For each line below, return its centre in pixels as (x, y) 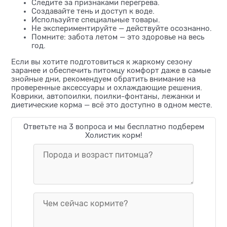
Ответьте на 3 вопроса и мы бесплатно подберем (113, 127)
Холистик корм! (113, 136)
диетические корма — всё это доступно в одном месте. (112, 105)
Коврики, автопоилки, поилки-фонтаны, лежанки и (106, 97)
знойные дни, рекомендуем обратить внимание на (103, 79)
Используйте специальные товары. (96, 20)
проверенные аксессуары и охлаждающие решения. (107, 88)
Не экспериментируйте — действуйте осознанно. (122, 29)
